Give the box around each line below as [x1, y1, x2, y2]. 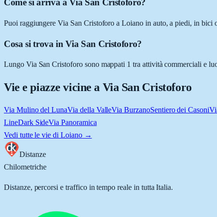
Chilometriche [4, 163, 47, 171]
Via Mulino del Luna [4, 106, 68, 114]
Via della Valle [67, 106, 112, 114]
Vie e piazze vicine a [4, 81, 103, 94]
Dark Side [17, 118, 49, 127]
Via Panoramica [48, 118, 97, 127]
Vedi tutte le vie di [4, 131, 61, 139]
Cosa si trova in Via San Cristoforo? [4, 38, 142, 49]
